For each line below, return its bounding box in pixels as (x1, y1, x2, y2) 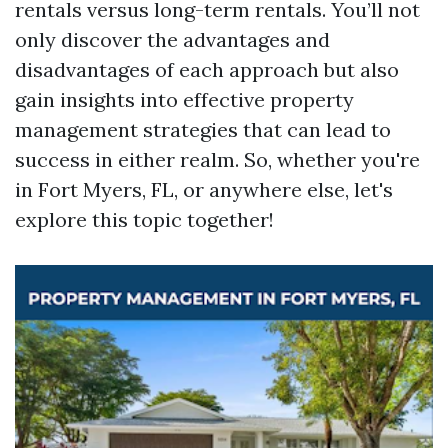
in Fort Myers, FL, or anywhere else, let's (15, 177, 393, 202)
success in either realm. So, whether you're (15, 147, 420, 172)
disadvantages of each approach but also (15, 57, 399, 82)
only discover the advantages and (15, 27, 330, 52)
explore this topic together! (15, 207, 274, 232)
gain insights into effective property (15, 87, 354, 112)
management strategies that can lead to (15, 117, 391, 142)
